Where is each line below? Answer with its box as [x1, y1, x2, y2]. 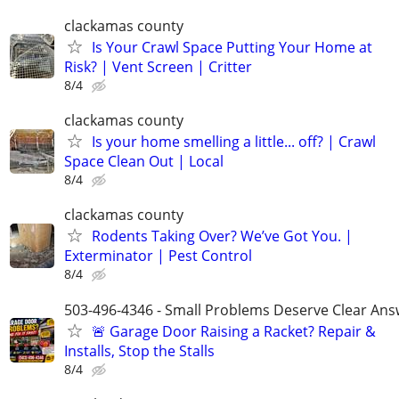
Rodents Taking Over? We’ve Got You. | [92, 226, 353, 247]
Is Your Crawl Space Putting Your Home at [92, 37, 372, 57]
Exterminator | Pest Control [64, 246, 252, 266]
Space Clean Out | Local [64, 151, 224, 172]
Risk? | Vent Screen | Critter [64, 56, 252, 77]
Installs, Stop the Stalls [64, 340, 215, 361]
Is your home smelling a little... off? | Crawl [92, 132, 376, 152]
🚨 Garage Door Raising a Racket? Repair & [92, 321, 376, 341]
